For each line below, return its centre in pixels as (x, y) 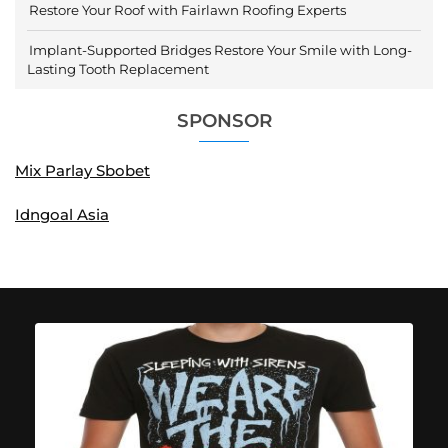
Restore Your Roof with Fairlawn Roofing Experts (187, 10)
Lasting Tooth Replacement (118, 69)
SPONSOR (224, 120)
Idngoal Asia (62, 215)
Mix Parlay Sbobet (82, 170)
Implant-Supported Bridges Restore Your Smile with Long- (220, 50)
